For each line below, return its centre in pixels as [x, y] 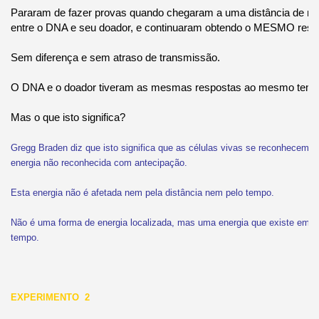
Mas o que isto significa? [68, 117]
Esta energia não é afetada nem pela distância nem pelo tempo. [142, 192]
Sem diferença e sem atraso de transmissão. [115, 57]
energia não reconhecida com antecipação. [99, 162]
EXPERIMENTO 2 [50, 297]
